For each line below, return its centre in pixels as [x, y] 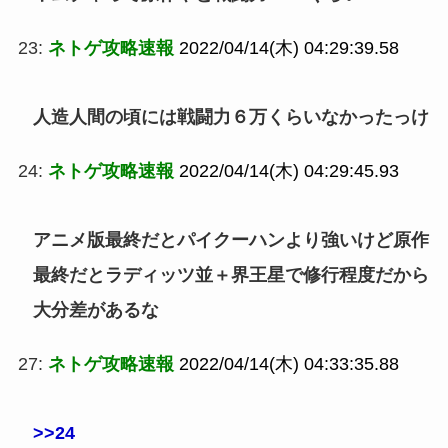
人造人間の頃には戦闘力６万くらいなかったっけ [230, 117]
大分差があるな [95, 309]
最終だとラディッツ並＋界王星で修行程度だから [230, 274]
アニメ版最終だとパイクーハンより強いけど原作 [230, 239]
